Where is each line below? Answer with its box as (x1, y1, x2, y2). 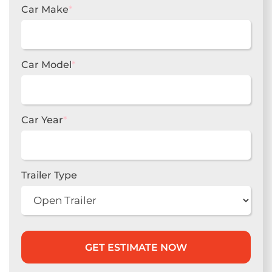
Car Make (21, 3, 69, 15)
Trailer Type (21, 169, 77, 181)
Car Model (21, 58, 72, 70)
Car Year (21, 114, 63, 126)
